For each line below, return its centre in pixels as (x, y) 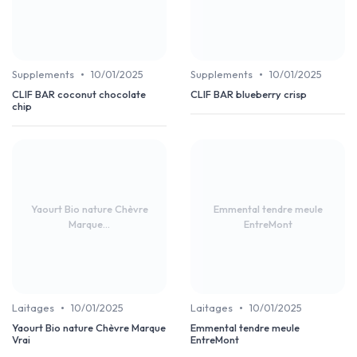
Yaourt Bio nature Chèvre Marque (89, 328)
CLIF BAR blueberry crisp (249, 94)
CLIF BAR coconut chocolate (79, 94)
